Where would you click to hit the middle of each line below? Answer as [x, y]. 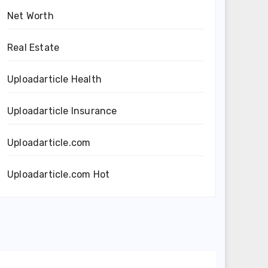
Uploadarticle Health [54, 79]
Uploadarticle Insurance [62, 111]
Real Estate [33, 48]
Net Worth [31, 16]
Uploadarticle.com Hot [59, 174]
